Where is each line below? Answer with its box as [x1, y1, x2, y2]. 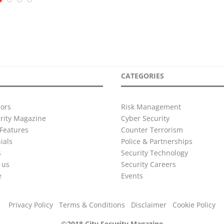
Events [120, 170, 143, 180]
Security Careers [120, 159, 176, 169]
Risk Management [120, 101, 181, 111]
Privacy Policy [8, 200, 53, 210]
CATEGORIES [120, 70, 164, 80]
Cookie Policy [172, 200, 215, 210]
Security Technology [120, 147, 188, 157]
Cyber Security [120, 113, 169, 123]
